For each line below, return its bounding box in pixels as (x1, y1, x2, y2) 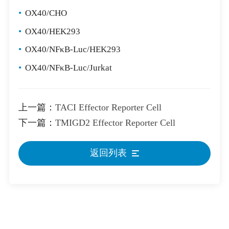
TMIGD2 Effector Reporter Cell (55, 118, 175, 128)
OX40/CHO (25, 8, 67, 18)
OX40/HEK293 (25, 26, 80, 36)
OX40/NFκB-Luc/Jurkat (25, 63, 112, 73)
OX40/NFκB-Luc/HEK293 (25, 44, 121, 55)
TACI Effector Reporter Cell (55, 102, 162, 113)
